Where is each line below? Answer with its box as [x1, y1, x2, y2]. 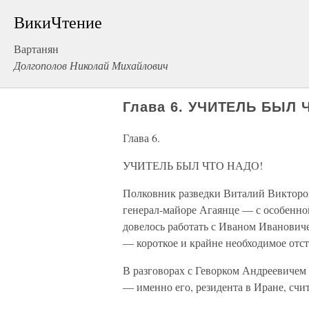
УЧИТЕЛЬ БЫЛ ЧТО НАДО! [123, 158, 263, 172]
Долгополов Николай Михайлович [14, 58, 168, 72]
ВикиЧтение [14, 11, 102, 33]
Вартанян [14, 41, 59, 56]
